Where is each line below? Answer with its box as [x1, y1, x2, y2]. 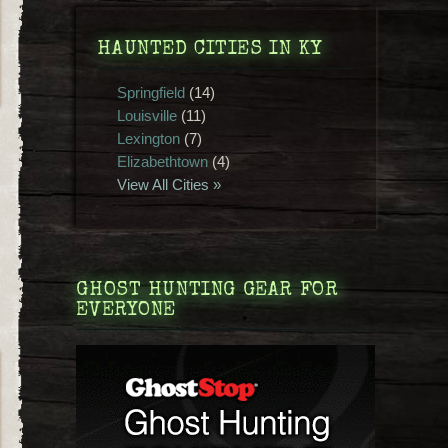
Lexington [117, 129, 181, 147]
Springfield [117, 83, 186, 101]
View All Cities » [117, 175, 222, 193]
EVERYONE [76, 300, 177, 321]
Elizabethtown [117, 152, 209, 170]
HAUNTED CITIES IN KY [97, 39, 323, 60]
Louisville [117, 106, 178, 124]
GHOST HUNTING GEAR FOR [76, 280, 339, 301]
